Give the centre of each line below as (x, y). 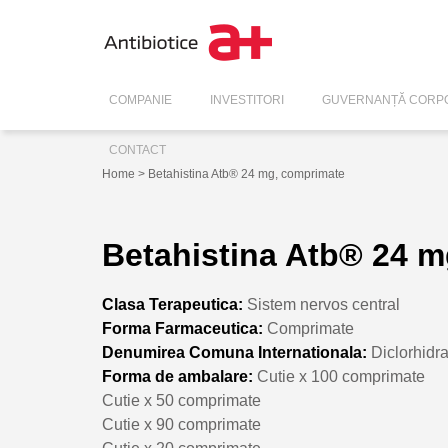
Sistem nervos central (321, 304)
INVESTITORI (247, 100)
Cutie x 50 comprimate (181, 400)
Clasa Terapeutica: (172, 304)
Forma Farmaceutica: (182, 328)
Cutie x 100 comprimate (339, 376)
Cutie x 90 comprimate (181, 424)
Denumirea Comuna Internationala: (234, 352)
